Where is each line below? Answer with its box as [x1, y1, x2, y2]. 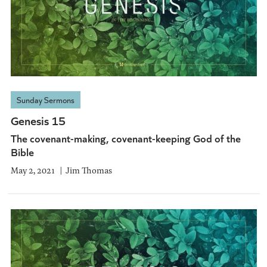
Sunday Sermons [16, 94, 74, 105]
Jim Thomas [65, 163, 112, 176]
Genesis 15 [10, 111, 66, 128]
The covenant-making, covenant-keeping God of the [10, 130, 241, 145]
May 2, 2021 [10, 163, 55, 176]
